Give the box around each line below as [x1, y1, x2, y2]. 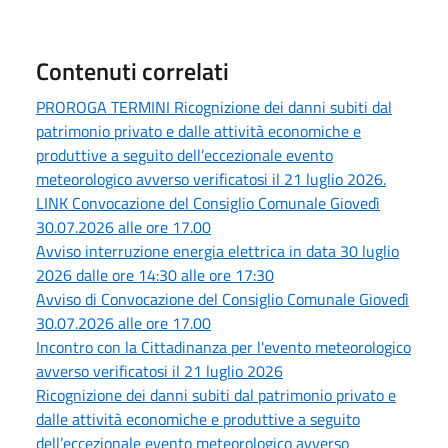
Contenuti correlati [36, 52, 229, 89]
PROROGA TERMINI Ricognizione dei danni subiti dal [36, 94, 392, 119]
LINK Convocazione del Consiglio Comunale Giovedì [36, 190, 380, 215]
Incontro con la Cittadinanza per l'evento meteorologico [36, 334, 411, 359]
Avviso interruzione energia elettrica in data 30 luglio [36, 238, 399, 263]
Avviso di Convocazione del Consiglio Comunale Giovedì [36, 286, 409, 311]
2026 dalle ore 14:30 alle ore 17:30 [36, 262, 274, 287]
